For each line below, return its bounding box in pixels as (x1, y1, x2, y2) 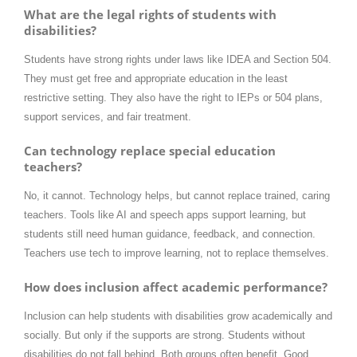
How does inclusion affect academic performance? (24, 279, 328, 296)
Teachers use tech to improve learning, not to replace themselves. (24, 247, 329, 260)
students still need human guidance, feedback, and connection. (24, 228, 316, 241)
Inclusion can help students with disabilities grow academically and (24, 310, 332, 323)
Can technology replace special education (24, 142, 276, 159)
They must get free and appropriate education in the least (24, 72, 288, 84)
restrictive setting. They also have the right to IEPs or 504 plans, (24, 91, 323, 104)
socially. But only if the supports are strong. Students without (24, 329, 305, 342)
